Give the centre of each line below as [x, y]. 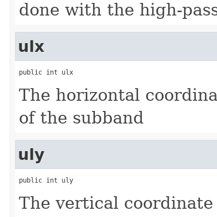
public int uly [46, 180]
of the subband [81, 117]
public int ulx [46, 72]
